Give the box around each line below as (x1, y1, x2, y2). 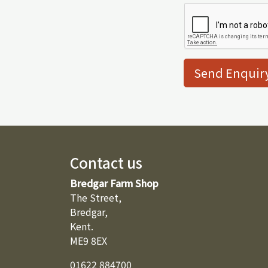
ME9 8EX (70, 233, 107, 248)
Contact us (70, 152, 142, 173)
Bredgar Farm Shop (70, 176, 159, 190)
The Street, (70, 190, 121, 205)
